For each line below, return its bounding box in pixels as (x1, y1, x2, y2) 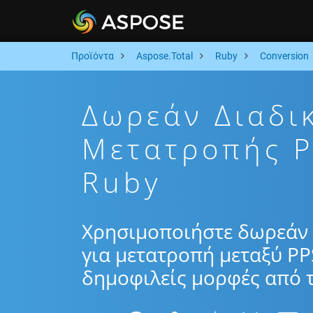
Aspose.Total (136, 50, 193, 61)
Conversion (260, 50, 309, 61)
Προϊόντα (71, 50, 114, 61)
